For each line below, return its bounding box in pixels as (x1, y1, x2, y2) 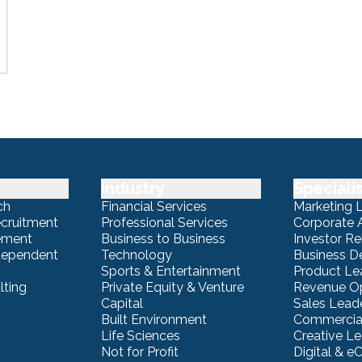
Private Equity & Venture (100, 279, 244, 295)
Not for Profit (100, 343, 179, 360)
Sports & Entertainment (100, 263, 241, 279)
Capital (100, 295, 143, 311)
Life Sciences (100, 327, 180, 343)
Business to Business (100, 230, 225, 246)
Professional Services (100, 214, 228, 230)
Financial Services (100, 198, 207, 214)
